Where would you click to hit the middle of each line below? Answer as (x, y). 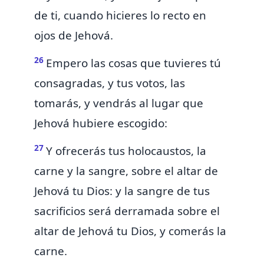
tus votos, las (151, 83)
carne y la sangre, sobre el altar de (126, 171)
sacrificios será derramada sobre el (127, 211)
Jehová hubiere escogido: (101, 123)
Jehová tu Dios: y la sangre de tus (122, 191)
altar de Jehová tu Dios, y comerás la (130, 231)
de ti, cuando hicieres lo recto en (120, 16)
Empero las (77, 63)
